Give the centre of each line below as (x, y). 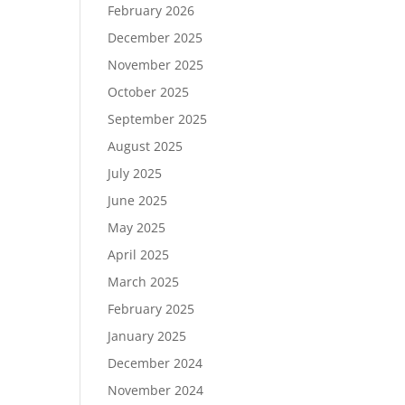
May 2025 (137, 227)
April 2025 (139, 254)
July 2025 (135, 173)
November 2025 (156, 65)
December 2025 (155, 38)
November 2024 (156, 390)
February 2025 (151, 309)
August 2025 (146, 146)
